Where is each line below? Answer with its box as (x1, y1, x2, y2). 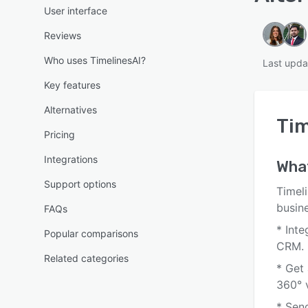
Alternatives (44, 104, 97, 115)
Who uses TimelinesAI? (44, 54, 146, 66)
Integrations (44, 153, 98, 165)
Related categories (44, 252, 129, 264)
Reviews (44, 30, 81, 41)
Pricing (44, 129, 75, 140)
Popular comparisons (44, 228, 138, 239)
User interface (44, 5, 107, 16)
